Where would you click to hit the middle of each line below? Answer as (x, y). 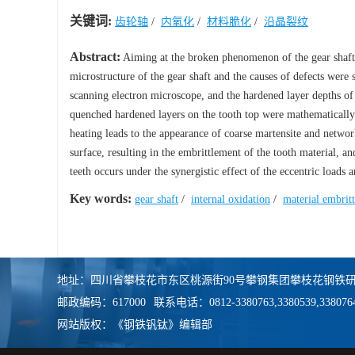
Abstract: (95, 57)
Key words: (101, 198)
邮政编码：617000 (101, 302)
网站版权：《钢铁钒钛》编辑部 (135, 324)
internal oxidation (231, 199)
